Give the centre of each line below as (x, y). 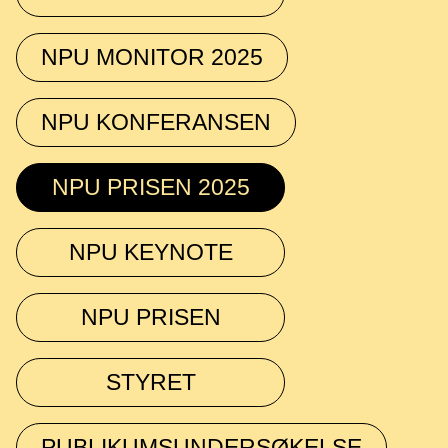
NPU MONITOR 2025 (152, 57)
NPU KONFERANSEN (156, 122)
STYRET (150, 382)
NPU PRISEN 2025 (150, 187)
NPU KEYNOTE (150, 252)
